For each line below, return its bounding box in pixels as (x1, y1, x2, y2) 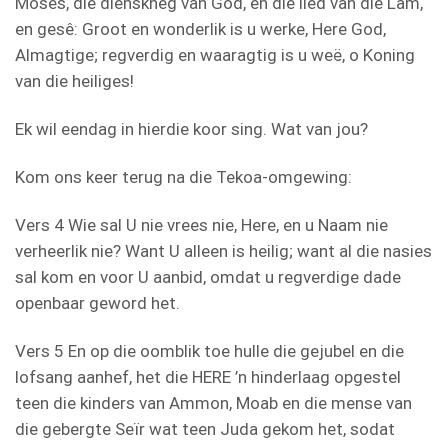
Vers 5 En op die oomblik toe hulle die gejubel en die (15, 340, 404, 361)
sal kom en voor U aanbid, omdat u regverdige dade (15, 266, 401, 287)
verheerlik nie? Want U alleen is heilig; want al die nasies (15, 240, 432, 261)
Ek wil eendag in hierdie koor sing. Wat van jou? (15, 118, 368, 139)
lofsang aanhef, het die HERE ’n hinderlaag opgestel (15, 366, 401, 387)
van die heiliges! (15, 70, 134, 91)
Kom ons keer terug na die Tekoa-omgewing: (15, 166, 352, 187)
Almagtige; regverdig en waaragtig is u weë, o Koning (15, 44, 415, 65)
